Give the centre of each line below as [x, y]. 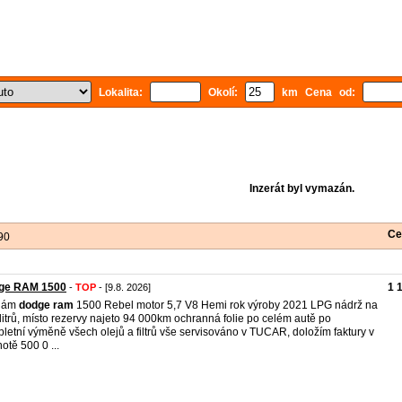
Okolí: [223, 92]
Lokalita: [121, 92]
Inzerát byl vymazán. [301, 188]
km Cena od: [319, 92]
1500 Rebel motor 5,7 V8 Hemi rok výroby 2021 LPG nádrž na [226, 305]
